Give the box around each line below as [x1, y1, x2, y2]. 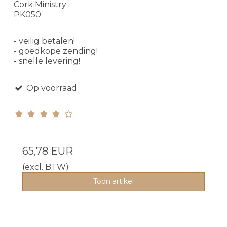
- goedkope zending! [14, 46, 98, 56]
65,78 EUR [22, 144, 73, 157]
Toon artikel [93, 176, 134, 186]
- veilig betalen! [14, 35, 75, 46]
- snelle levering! [14, 56, 80, 66]
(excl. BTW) [22, 162, 69, 172]
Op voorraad [24, 83, 77, 93]
